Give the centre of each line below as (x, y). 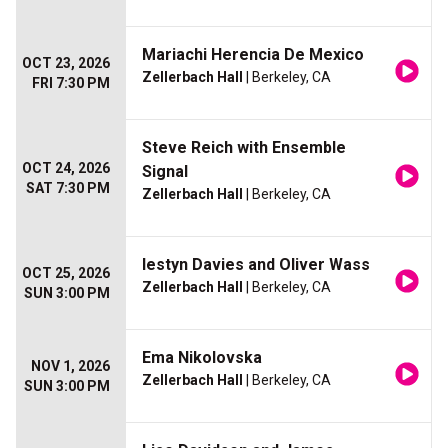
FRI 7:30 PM (71, 83)
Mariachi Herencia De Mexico (253, 55)
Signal (165, 172)
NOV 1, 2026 (70, 366)
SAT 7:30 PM (68, 188)
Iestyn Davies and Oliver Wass (256, 265)
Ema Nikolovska (202, 358)
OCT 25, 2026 (66, 273)
